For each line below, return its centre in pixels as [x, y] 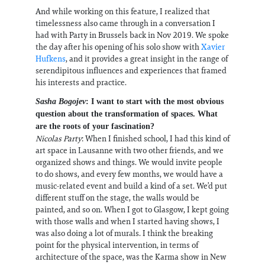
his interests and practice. [81, 83]
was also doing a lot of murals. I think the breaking [124, 233]
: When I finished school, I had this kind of [156, 139]
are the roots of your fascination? [95, 127]
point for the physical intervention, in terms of [117, 245]
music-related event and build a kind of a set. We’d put [131, 186]
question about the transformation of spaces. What [127, 114]
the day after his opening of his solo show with [118, 47]
